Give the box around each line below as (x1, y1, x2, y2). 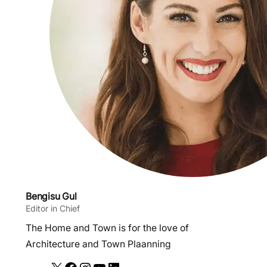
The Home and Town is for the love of (26, 222, 189, 234)
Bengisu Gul (26, 190, 77, 202)
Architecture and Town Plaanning (26, 238, 171, 250)
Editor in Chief (26, 203, 80, 213)
